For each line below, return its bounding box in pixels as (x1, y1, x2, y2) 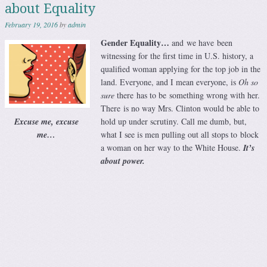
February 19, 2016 (5, 20, 58, 30)
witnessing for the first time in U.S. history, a (101, 50, 253, 62)
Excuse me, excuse (14, 115, 79, 128)
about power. (101, 155, 145, 167)
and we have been (169, 37, 232, 49)
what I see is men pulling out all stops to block (101, 129, 259, 141)
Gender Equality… (101, 36, 169, 49)
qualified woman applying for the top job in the (101, 63, 260, 75)
